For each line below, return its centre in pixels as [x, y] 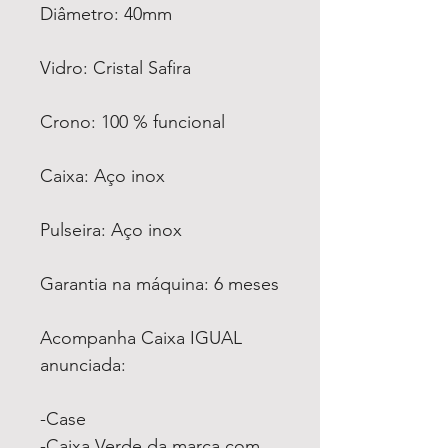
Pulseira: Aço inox [111, 229]
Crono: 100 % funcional [132, 121]
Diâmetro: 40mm [106, 13]
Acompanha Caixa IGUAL [141, 337]
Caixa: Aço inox [102, 175]
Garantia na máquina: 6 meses [159, 283]
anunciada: [83, 364]
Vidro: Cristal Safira [115, 67]
